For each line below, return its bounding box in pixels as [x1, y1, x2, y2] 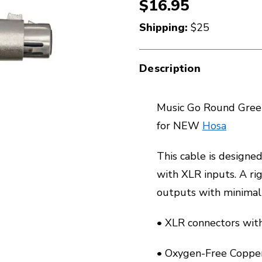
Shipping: [139, 20, 191, 35]
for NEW [157, 119, 202, 133]
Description [139, 61, 201, 75]
